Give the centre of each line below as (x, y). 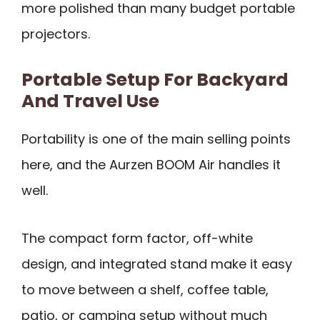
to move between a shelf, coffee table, (145, 289)
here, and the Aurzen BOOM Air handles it (151, 164)
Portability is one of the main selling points (156, 139)
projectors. (56, 34)
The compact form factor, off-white (137, 238)
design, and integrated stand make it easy (157, 264)
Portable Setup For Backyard (155, 79)
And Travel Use (90, 101)
